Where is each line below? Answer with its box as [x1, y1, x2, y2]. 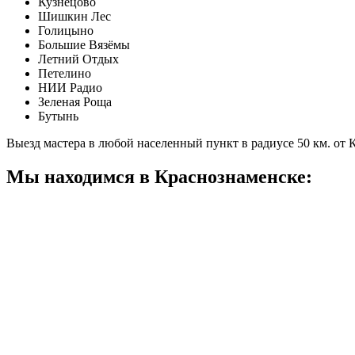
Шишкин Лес [38, 9, 111, 23]
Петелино [38, 66, 91, 80]
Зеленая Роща [38, 94, 112, 109]
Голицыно [38, 23, 94, 37]
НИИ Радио [38, 80, 102, 94]
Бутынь [38, 109, 78, 123]
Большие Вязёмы [38, 37, 130, 52]
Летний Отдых [38, 52, 119, 66]
